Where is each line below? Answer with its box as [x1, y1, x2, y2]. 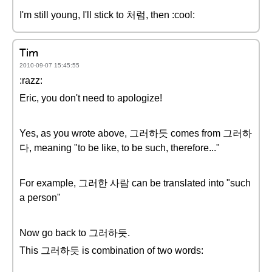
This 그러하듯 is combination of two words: [19, 245, 203, 256]
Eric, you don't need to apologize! [19, 93, 162, 103]
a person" [19, 192, 61, 203]
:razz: [19, 75, 42, 86]
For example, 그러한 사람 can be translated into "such [19, 178, 251, 188]
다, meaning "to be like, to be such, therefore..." [19, 143, 220, 153]
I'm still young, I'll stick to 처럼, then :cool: [19, 10, 195, 20]
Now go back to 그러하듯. [19, 228, 130, 238]
